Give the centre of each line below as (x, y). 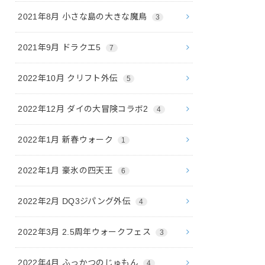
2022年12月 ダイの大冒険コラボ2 (85, 109)
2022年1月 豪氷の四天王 (67, 170)
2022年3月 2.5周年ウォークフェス (86, 232)
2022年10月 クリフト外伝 (69, 78)
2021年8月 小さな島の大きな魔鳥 (84, 16)
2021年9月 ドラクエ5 (61, 47)
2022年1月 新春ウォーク (67, 139)
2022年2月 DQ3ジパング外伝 (76, 201)
